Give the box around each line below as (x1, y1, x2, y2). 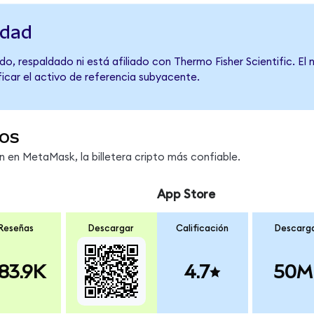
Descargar (88, 224, 135, 234)
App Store (156, 188, 215, 200)
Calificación (176, 224, 229, 234)
